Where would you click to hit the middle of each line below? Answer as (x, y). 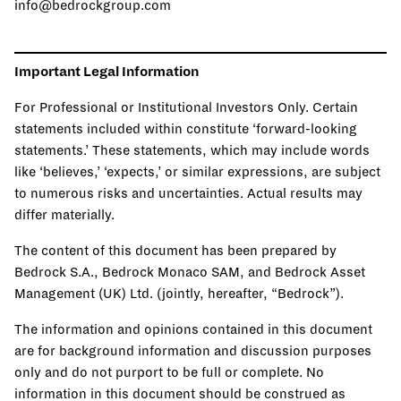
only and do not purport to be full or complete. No (169, 372)
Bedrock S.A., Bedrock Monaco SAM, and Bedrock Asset (190, 272)
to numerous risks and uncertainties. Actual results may (188, 193)
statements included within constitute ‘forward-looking (186, 128)
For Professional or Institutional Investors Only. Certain (186, 107)
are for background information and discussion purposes (193, 350)
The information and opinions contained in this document (193, 329)
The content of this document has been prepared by (175, 250)
